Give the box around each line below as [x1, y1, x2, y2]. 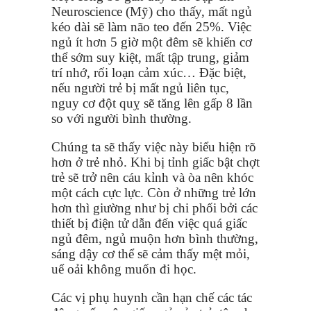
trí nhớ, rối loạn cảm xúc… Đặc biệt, [51, 65, 246, 80]
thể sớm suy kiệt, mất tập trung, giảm [51, 49, 249, 65]
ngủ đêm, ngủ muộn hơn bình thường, [51, 230, 258, 246]
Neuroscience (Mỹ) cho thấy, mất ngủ [51, 3, 252, 19]
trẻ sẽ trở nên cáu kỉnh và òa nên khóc [51, 169, 253, 185]
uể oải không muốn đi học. [51, 261, 196, 276]
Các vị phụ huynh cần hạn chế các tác [51, 289, 252, 305]
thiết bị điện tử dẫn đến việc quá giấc [51, 215, 247, 230]
